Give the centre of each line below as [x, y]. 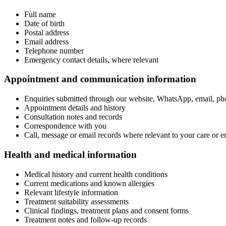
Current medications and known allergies [89, 183]
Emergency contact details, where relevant [91, 60]
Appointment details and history [75, 108]
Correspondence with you [65, 126]
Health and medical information [70, 154]
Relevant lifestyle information [71, 192]
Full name [40, 14]
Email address [46, 41]
